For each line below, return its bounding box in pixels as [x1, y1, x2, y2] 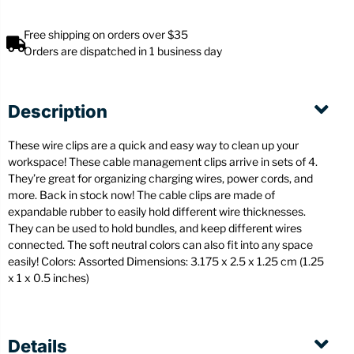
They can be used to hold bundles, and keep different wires [8, 221, 302, 235]
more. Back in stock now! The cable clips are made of [8, 188, 275, 202]
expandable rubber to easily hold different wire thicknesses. [8, 205, 306, 219]
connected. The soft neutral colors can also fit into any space [8, 238, 313, 252]
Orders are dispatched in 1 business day [24, 44, 222, 58]
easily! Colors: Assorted [8, 254, 126, 269]
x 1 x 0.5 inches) [8, 271, 89, 285]
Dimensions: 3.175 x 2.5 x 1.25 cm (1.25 [126, 254, 324, 269]
